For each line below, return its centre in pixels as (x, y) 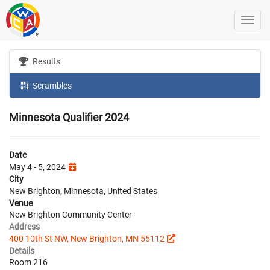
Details (22, 250)
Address (24, 226)
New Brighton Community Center (71, 214)
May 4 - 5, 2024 (38, 167)
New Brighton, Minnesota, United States (83, 191)
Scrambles (52, 85)
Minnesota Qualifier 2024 (69, 117)
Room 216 (28, 262)
